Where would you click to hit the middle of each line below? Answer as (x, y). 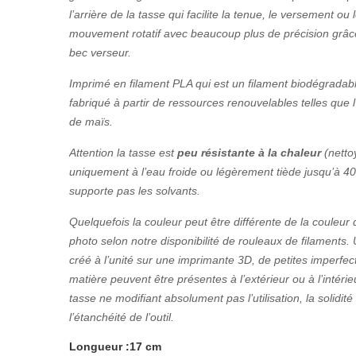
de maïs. (91, 121)
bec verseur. (100, 52)
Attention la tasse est (123, 152)
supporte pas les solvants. (135, 190)
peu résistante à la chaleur (249, 152)
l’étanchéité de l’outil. (122, 317)
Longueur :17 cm (115, 346)
